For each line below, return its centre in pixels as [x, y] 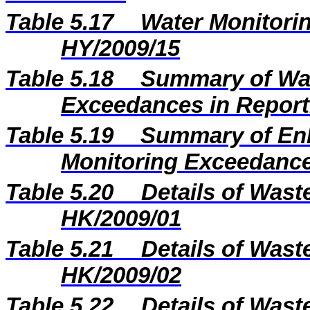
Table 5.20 [60, 192]
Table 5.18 [63, 79]
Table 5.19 [63, 136]
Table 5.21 [60, 249]
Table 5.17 [63, 22]
